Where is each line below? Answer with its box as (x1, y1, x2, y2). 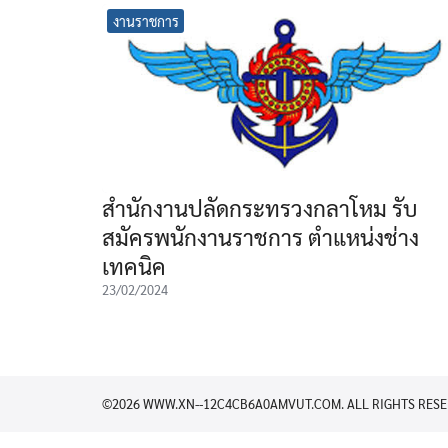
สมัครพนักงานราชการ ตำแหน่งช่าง (102, 222, 419, 251)
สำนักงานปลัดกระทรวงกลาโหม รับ (102, 193, 418, 222)
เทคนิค (102, 251, 166, 280)
